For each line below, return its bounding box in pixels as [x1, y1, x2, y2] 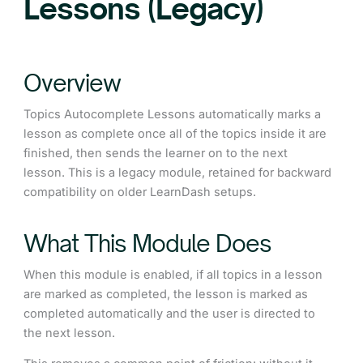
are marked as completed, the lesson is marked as [23, 286, 309, 301]
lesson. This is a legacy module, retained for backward [23, 164, 332, 180]
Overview [23, 67, 122, 97]
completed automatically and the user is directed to [23, 305, 316, 321]
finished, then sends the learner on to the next [23, 145, 288, 160]
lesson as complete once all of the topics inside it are [23, 126, 327, 141]
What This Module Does [23, 228, 272, 258]
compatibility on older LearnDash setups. [23, 184, 257, 199]
